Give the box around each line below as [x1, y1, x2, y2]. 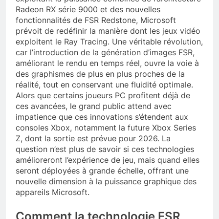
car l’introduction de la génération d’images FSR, [16, 47, 195, 58]
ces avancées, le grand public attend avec [16, 101, 172, 111]
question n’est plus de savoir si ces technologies [16, 144, 194, 154]
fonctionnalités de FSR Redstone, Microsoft [16, 15, 176, 25]
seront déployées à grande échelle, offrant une [16, 166, 189, 176]
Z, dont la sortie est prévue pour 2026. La [16, 133, 171, 144]
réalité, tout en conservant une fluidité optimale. [16, 80, 193, 90]
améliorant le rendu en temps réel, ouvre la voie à [16, 58, 199, 68]
